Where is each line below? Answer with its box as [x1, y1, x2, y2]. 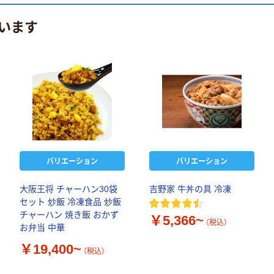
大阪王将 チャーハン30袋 [20, 184, 117, 194]
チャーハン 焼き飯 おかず [20, 210, 119, 220]
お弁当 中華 [20, 223, 65, 233]
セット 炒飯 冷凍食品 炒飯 [20, 197, 121, 207]
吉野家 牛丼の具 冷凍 [149, 184, 231, 194]
